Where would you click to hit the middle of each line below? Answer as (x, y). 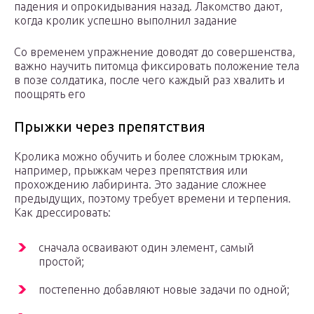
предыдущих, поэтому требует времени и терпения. (152, 199)
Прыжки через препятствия (110, 127)
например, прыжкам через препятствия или (131, 171)
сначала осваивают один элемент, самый (146, 248)
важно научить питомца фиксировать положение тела (157, 66)
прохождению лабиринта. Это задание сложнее (140, 185)
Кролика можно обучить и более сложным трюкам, (149, 157)
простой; (61, 262)
